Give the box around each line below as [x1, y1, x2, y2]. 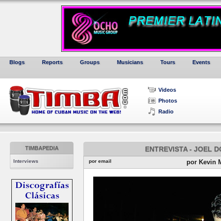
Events [192, 59, 210, 65]
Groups [80, 59, 100, 65]
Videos [158, 87, 176, 93]
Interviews [13, 158, 38, 164]
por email [89, 158, 111, 164]
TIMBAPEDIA [25, 145, 59, 151]
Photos [158, 98, 177, 104]
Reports [42, 59, 63, 65]
